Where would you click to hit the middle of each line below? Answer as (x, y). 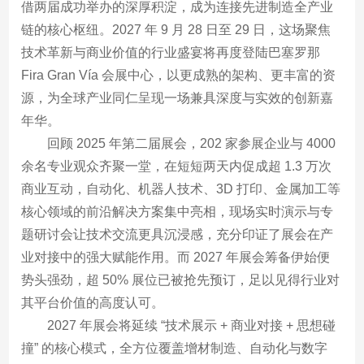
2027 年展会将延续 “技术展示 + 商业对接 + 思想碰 (192, 325)
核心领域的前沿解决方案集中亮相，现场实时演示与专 (178, 211)
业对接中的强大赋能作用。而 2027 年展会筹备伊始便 (176, 257)
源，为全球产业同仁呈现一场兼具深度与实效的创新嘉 (178, 97)
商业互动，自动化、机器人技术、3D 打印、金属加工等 (181, 188)
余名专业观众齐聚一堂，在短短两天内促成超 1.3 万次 (177, 166)
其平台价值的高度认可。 (93, 302)
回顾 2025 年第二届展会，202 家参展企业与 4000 (192, 143)
